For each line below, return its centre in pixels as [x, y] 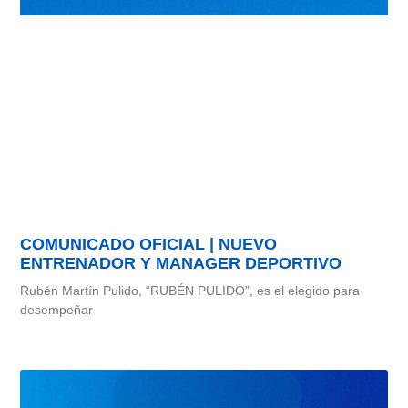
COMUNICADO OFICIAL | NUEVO [149, 245]
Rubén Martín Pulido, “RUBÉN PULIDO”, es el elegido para [190, 291]
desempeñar [57, 310]
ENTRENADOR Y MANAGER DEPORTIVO [181, 264]
